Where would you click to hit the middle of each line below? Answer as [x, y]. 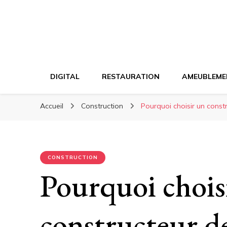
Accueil [52, 106]
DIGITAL [65, 77]
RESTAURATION [131, 77]
